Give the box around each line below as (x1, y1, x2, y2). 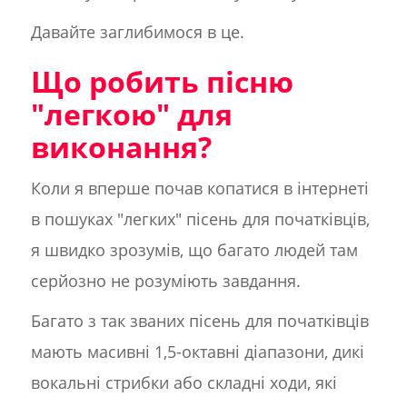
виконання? (30, 127, 212, 167)
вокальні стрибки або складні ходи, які (30, 372, 337, 394)
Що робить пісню (30, 62, 293, 102)
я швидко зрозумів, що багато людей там (30, 239, 358, 262)
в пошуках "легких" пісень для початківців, (30, 208, 370, 231)
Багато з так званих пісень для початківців (30, 310, 369, 333)
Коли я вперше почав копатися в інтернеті (30, 177, 369, 200)
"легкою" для (30, 94, 233, 134)
